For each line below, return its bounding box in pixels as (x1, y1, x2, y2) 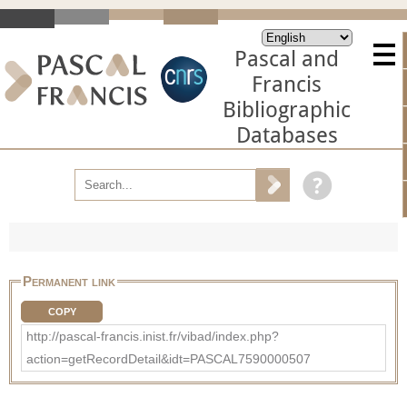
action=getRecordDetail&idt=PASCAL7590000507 (26, 351, 311, 366)
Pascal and (234, 46, 339, 72)
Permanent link (23, 273, 115, 289)
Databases (235, 123, 338, 148)
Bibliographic (223, 97, 351, 123)
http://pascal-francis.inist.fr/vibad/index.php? (26, 328, 279, 343)
